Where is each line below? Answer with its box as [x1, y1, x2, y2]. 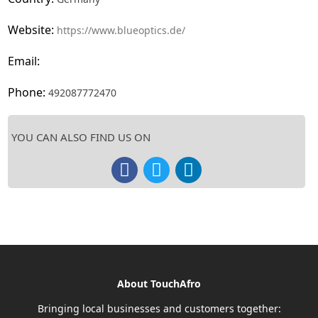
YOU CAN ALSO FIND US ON [11, 129, 151, 144]
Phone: [8, 84, 49, 100]
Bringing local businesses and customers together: [37, 301, 281, 315]
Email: [8, 53, 40, 69]
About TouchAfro [117, 276, 201, 290]
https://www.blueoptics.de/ [57, 23, 186, 37]
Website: [8, 21, 57, 38]
